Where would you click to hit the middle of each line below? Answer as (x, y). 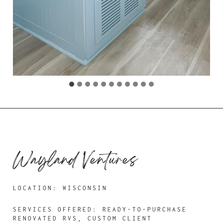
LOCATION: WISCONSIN (60, 188)
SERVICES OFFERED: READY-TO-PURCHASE (100, 209)
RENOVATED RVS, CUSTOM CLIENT (83, 218)
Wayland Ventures (76, 161)
